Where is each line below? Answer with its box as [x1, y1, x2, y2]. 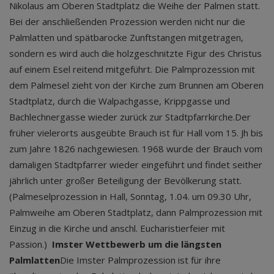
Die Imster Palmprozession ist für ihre [60, 254, 221, 266]
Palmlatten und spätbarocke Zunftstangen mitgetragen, [9, 31, 243, 43]
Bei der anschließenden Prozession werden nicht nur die [9, 15, 245, 28]
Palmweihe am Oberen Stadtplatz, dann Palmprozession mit [9, 206, 262, 218]
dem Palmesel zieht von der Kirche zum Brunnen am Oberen [9, 79, 264, 91]
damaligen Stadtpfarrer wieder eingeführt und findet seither [9, 158, 262, 171]
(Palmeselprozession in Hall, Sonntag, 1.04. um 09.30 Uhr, [9, 190, 251, 202]
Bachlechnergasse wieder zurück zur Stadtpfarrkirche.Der [9, 111, 251, 123]
